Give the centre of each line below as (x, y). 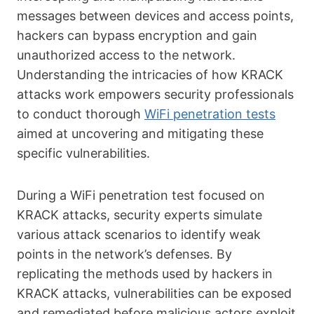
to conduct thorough (81, 114)
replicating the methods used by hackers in (145, 274)
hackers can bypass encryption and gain (137, 35)
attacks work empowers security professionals (155, 94)
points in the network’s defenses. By (124, 254)
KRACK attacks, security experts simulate (139, 215)
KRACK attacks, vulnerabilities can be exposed (154, 293)
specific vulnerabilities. (83, 153)
